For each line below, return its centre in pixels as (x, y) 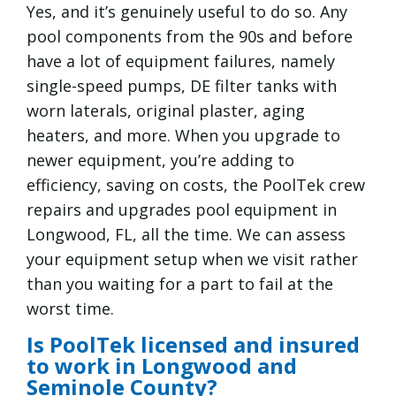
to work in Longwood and (162, 365)
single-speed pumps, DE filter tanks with (182, 86)
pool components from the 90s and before (190, 37)
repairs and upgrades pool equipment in (182, 210)
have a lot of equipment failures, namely (181, 61)
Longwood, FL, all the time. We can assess (186, 235)
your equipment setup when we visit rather (192, 259)
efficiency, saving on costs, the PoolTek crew (196, 185)
